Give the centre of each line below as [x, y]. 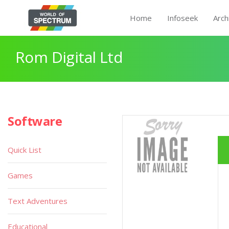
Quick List [25, 150]
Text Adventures [38, 201]
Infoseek [182, 18]
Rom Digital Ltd [69, 57]
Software [35, 121]
